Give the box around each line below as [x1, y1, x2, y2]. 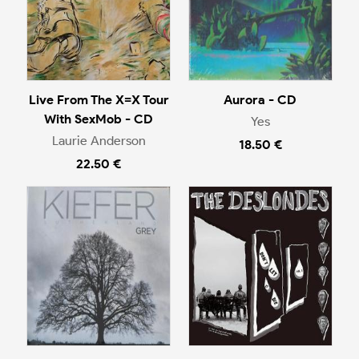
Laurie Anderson [51, 132, 146, 148]
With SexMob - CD [44, 111, 154, 127]
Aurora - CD [224, 92, 297, 108]
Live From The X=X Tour [28, 92, 169, 108]
